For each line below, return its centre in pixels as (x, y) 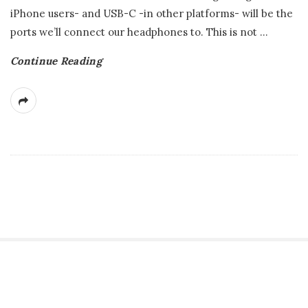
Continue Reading (56, 61)
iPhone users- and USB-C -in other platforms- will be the (152, 13)
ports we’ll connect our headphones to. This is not (134, 32)
